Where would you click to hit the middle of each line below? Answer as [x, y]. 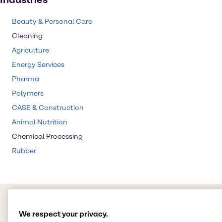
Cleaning [27, 36]
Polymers [28, 93]
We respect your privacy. [63, 214]
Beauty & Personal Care [52, 22]
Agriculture [30, 50]
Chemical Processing [47, 137]
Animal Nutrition [40, 122]
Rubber [24, 151]
